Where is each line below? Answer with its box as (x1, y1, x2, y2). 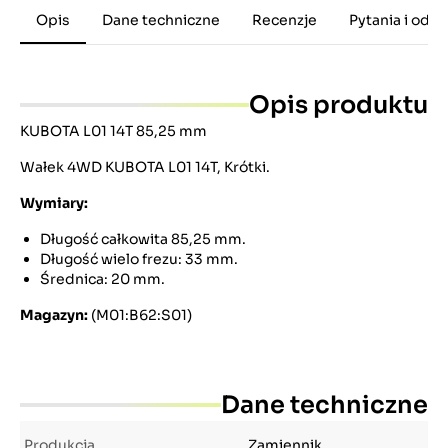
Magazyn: (20, 306, 88, 324)
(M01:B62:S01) (88, 306, 192, 324)
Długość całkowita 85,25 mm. (40, 230, 246, 248)
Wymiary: (20, 194, 88, 212)
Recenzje (252, 11, 317, 29)
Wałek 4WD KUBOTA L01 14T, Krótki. (20, 158, 270, 176)
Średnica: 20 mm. (40, 270, 165, 288)
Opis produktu (249, 90, 428, 120)
